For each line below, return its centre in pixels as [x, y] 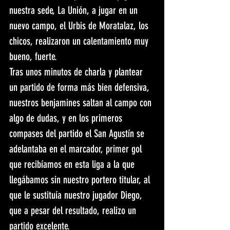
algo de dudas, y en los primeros [67, 118]
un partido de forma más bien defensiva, [81, 88]
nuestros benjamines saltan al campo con [82, 103]
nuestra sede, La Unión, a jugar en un [75, 11]
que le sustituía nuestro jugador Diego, [77, 195]
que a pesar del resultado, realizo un [74, 211]
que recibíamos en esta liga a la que [73, 165]
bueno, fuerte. [33, 57]
